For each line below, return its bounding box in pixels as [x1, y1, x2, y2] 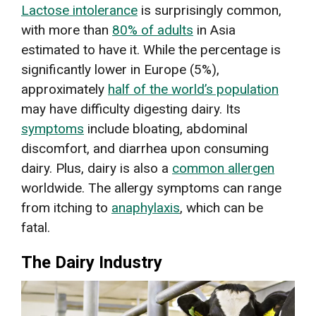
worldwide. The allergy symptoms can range [21, 179, 281, 196]
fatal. [21, 219, 54, 236]
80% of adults [112, 21, 193, 38]
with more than [21, 21, 112, 38]
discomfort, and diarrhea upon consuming [21, 140, 269, 157]
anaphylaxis [111, 199, 180, 216]
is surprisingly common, [138, 1, 281, 18]
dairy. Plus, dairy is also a [21, 159, 172, 176]
